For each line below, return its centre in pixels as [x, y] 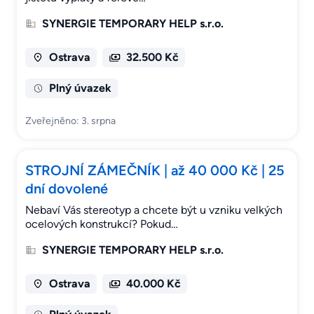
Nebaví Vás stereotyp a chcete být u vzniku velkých [154, 210]
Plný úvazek [80, 88]
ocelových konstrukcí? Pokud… [102, 224]
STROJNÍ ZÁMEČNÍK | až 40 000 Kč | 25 [155, 171]
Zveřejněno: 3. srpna [70, 121]
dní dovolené [67, 189]
